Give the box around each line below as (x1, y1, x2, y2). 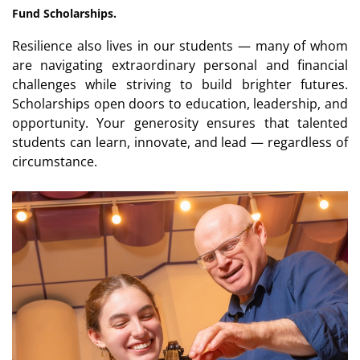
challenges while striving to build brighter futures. (12, 75, 348, 93)
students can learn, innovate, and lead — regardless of (12, 133, 348, 151)
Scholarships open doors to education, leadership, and (12, 94, 348, 112)
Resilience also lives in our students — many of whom (12, 36, 348, 55)
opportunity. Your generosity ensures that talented (12, 113, 348, 132)
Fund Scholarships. (12, 5, 117, 21)
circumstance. (12, 152, 97, 170)
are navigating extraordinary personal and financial (12, 55, 348, 74)
